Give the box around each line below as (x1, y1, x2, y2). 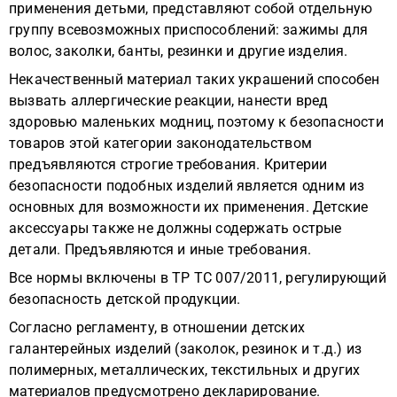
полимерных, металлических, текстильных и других (9, 362, 361, 378)
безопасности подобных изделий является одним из (9, 177, 365, 194)
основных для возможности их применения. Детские (9, 198, 369, 215)
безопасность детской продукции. (9, 291, 241, 307)
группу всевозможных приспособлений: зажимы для (9, 21, 369, 38)
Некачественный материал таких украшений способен (9, 71, 380, 88)
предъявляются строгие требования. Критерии (9, 156, 328, 173)
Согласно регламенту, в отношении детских (9, 319, 306, 336)
